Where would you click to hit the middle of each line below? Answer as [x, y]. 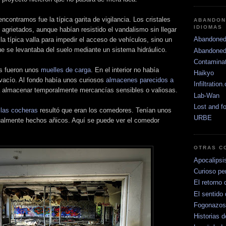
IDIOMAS [208, 27]
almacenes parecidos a [140, 80]
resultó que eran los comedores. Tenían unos [105, 110]
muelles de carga [66, 70]
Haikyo [204, 73]
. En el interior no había [125, 70]
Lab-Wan [207, 95]
